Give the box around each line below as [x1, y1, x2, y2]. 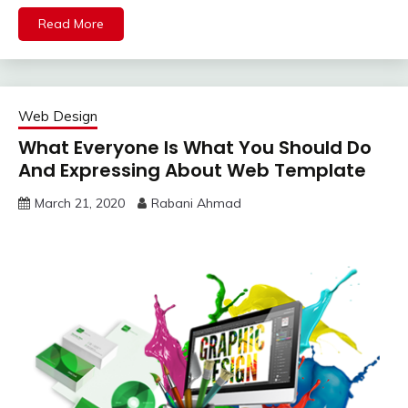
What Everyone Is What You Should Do [18, 135, 372, 161]
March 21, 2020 [35, 195, 125, 212]
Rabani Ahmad [151, 195, 241, 212]
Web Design [18, 107, 97, 126]
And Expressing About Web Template [18, 158, 366, 184]
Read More [38, 15, 104, 33]
